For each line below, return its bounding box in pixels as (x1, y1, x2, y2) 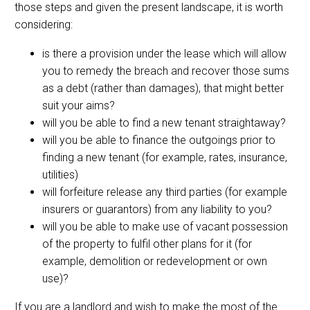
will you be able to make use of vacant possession (42, 220, 288, 234)
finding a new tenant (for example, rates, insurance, (42, 151, 287, 165)
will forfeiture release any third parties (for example (42, 185, 287, 199)
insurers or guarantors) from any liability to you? (42, 203, 272, 217)
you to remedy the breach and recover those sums (42, 64, 289, 78)
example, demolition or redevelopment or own (42, 255, 267, 268)
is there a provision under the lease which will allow (42, 47, 286, 61)
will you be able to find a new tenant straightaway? (42, 116, 286, 130)
